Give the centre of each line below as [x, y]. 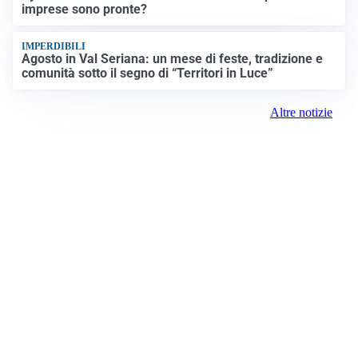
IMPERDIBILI [54, 47]
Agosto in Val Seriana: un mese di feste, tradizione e [173, 58]
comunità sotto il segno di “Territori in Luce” [148, 73]
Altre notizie [301, 112]
